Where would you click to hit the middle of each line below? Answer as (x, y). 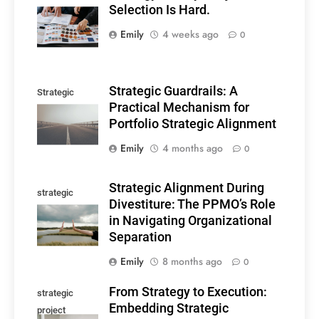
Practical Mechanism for (179, 107)
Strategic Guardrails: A (173, 91)
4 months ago (193, 148)
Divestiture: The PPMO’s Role (192, 205)
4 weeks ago (190, 34)
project (51, 310)
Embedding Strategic (169, 309)
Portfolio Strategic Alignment (193, 124)
